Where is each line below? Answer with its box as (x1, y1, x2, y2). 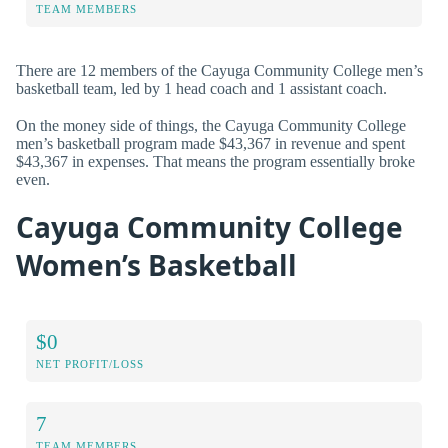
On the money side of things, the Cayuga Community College (16, 116, 406, 134)
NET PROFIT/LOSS (36, 357, 144, 370)
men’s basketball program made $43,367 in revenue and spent (16, 134, 405, 152)
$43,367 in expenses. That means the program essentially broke (16, 152, 415, 170)
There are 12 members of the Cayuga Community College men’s (16, 61, 423, 79)
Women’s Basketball (16, 246, 297, 285)
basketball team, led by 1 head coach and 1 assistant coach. (16, 79, 387, 97)
